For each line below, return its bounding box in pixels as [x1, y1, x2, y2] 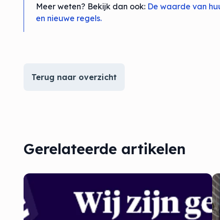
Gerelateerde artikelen [24, 139, 186, 158]
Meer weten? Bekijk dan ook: [36, 1, 147, 11]
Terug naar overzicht [31, 72, 117, 82]
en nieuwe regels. [36, 13, 102, 23]
